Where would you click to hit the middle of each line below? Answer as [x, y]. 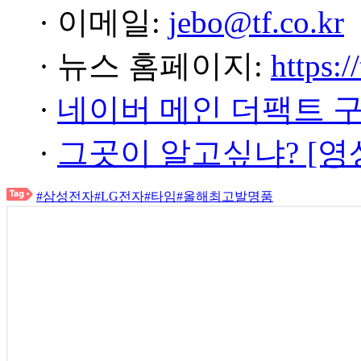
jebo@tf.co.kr [256, 22]
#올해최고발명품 [225, 196]
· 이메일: [104, 22]
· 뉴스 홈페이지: [155, 66]
